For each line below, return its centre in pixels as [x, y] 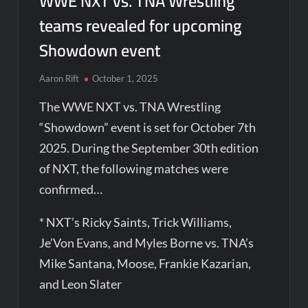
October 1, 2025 [125, 78]
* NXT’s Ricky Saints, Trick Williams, [136, 222]
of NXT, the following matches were [134, 168]
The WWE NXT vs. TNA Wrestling [130, 106]
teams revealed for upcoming [141, 25]
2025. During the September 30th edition [149, 147]
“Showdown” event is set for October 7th [148, 127]
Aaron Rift [59, 78]
